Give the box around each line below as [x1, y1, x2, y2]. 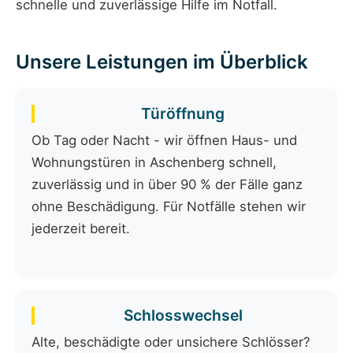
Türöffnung [141, 104, 225, 124]
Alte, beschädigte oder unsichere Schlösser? [32, 334, 310, 351]
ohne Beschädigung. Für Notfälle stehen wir [32, 199, 306, 215]
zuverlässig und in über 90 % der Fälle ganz [32, 176, 303, 193]
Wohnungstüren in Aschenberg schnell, [32, 154, 277, 171]
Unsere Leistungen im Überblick [16, 50, 308, 74]
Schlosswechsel [123, 306, 243, 325]
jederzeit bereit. [32, 221, 130, 237]
